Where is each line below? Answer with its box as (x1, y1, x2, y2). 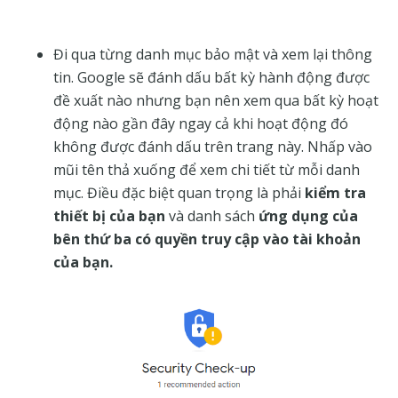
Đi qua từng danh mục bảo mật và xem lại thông (53, 44, 372, 65)
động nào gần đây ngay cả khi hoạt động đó (53, 114, 348, 134)
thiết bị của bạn (53, 206, 169, 227)
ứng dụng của (259, 206, 358, 227)
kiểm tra (305, 183, 366, 203)
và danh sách (169, 206, 259, 227)
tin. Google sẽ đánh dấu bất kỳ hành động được (53, 68, 370, 88)
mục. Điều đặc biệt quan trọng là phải (53, 183, 305, 203)
